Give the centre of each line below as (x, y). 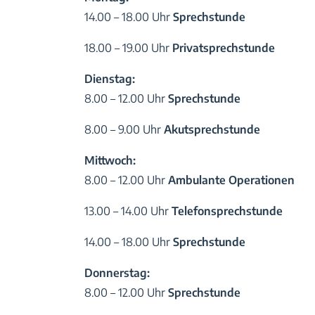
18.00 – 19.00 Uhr (129, 47)
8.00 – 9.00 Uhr (124, 129)
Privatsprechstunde (224, 47)
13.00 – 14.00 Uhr (128, 211)
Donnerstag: (117, 272)
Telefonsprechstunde (227, 211)
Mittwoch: (110, 160)
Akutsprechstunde (212, 129)
